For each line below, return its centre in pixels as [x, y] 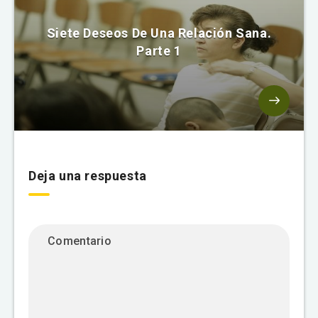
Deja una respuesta [88, 175]
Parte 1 [159, 50]
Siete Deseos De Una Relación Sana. [159, 33]
